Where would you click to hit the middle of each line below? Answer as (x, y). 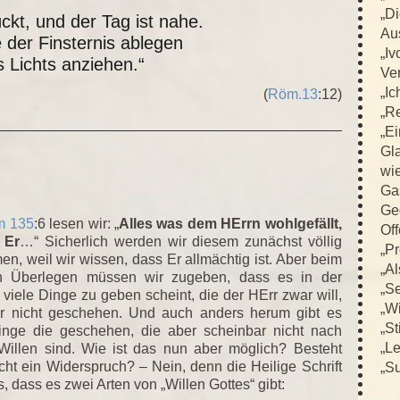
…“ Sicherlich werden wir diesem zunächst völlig (181, 241)
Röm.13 (292, 95)
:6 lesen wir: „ (76, 223)
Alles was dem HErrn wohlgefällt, (230, 223)
